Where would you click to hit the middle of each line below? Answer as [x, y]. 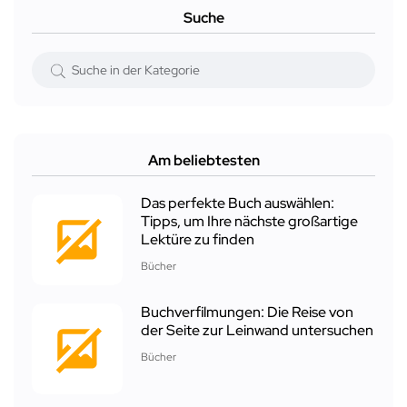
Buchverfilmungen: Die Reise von [247, 313]
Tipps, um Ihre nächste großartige [249, 222]
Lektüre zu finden [198, 240]
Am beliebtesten [203, 161]
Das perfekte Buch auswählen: [238, 203]
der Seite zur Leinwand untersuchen [257, 331]
